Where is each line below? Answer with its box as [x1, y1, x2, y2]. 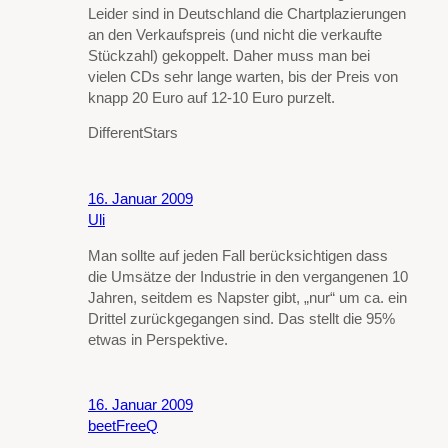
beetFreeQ [88, 418, 158, 435]
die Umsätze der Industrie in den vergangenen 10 [88, 268, 408, 285]
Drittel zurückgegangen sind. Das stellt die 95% [88, 310, 395, 327]
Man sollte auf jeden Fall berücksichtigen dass [88, 247, 388, 264]
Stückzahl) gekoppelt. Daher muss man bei [88, 47, 370, 64]
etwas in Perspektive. [88, 331, 228, 348]
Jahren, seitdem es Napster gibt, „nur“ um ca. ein [88, 289, 407, 306]
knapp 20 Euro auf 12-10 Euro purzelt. [88, 89, 335, 106]
